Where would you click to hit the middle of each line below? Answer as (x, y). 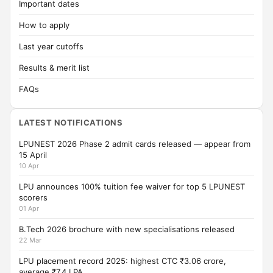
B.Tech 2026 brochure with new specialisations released (127, 229)
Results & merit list (54, 68)
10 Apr (29, 166)
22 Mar (30, 240)
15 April (33, 155)
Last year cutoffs (51, 46)
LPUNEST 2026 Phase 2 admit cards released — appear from (135, 144)
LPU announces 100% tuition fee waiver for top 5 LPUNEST (132, 186)
